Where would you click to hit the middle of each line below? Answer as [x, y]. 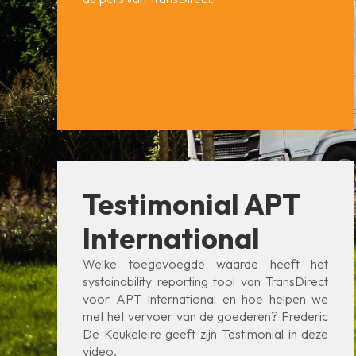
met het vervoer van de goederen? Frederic [206, 316]
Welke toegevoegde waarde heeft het [206, 264]
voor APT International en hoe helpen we [206, 299]
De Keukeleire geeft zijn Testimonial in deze [206, 334]
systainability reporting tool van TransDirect [206, 281]
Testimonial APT [191, 204]
